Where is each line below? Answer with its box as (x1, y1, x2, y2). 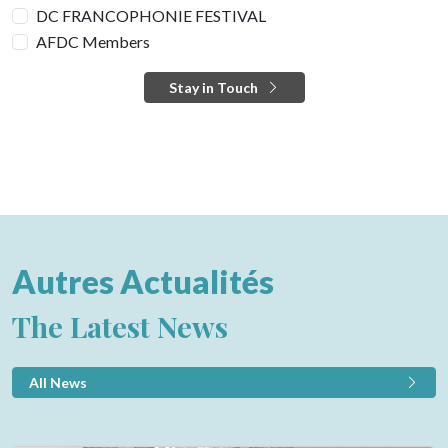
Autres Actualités (12, 261, 274, 301)
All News (29, 373, 87, 391)
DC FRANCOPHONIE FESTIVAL (36, 5, 266, 25)
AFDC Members (36, 31, 150, 51)
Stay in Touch (168, 78, 258, 96)
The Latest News (12, 306, 228, 345)
